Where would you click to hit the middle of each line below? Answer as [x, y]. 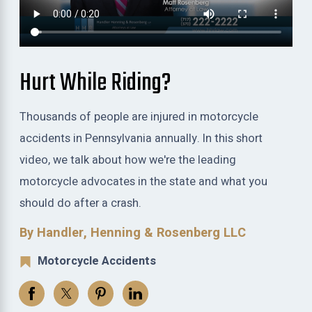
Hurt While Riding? [96, 83]
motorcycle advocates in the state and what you [144, 182]
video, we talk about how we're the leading [128, 161]
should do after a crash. [81, 204]
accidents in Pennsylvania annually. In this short [141, 139]
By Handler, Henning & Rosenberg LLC [133, 233]
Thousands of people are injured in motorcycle [139, 117]
